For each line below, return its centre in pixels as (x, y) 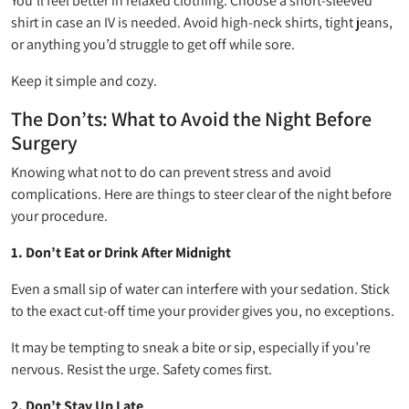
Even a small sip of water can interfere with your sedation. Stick (200, 288)
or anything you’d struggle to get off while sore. (153, 44)
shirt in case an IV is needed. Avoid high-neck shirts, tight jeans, (202, 22)
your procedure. (59, 215)
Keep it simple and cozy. (84, 80)
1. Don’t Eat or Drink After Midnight (121, 252)
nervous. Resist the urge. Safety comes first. (142, 369)
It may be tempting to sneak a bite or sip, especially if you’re (191, 347)
